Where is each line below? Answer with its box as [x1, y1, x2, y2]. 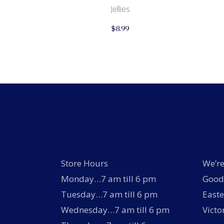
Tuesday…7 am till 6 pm [61, 188, 157, 200]
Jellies [110, 2, 130, 17]
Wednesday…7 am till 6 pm [61, 204, 169, 216]
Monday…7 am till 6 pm [61, 173, 156, 185]
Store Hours [61, 157, 108, 169]
